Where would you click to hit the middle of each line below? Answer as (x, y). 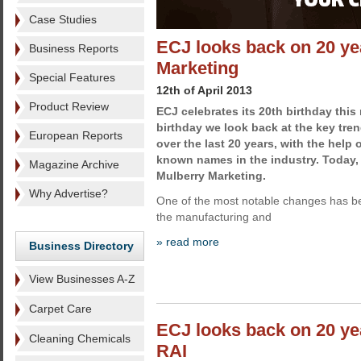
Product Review (69, 106)
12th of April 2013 (204, 90)
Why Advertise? (68, 193)
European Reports (76, 135)
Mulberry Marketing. (211, 176)
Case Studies (63, 19)
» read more (188, 242)
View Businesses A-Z (82, 279)
